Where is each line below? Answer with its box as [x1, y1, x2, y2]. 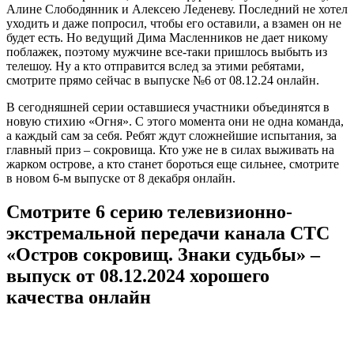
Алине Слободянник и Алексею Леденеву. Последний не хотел [6, 2, 348, 16]
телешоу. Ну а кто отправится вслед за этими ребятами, [6, 58, 304, 73]
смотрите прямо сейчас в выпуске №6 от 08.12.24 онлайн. [6, 73, 319, 87]
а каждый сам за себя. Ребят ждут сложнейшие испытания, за [6, 128, 337, 142]
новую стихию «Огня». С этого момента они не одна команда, [6, 114, 344, 128]
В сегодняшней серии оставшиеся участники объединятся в [6, 100, 330, 114]
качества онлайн [6, 286, 151, 307]
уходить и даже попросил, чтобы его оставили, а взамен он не [6, 16, 341, 30]
